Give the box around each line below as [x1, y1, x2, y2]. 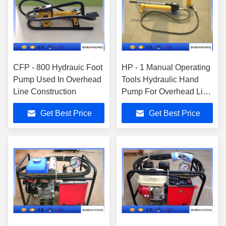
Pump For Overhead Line [122, 87, 212, 96]
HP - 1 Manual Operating [122, 63, 210, 72]
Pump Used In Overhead [13, 75, 101, 84]
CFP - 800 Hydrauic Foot [13, 63, 102, 72]
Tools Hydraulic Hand [122, 75, 199, 84]
